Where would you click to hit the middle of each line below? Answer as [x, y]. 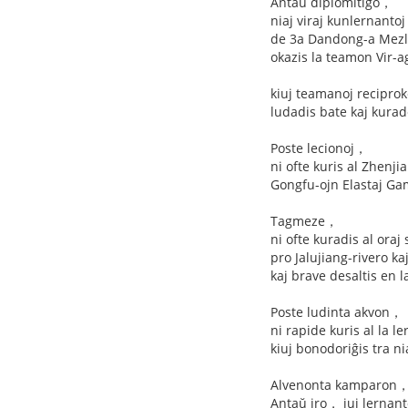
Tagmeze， [304, 221]
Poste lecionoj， [319, 148]
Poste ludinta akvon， [337, 312]
